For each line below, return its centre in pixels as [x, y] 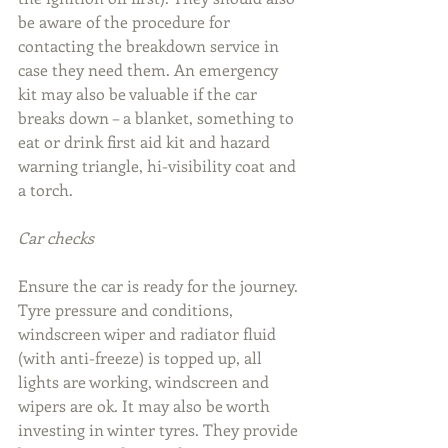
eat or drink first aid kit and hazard [146, 142]
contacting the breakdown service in [150, 46]
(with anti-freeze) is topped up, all [142, 358]
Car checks [56, 238]
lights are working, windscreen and [145, 382]
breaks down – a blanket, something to [158, 118]
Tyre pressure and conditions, [127, 310]
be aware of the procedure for [126, 22]
